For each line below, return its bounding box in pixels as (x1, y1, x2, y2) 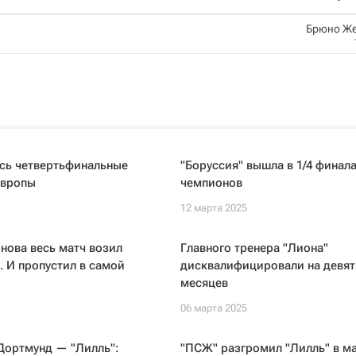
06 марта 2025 (180, 302, 247, 314)
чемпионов (180, 176, 242, 190)
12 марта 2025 (180, 202, 247, 214)
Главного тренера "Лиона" (180, 241, 328, 255)
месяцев (180, 276, 228, 290)
